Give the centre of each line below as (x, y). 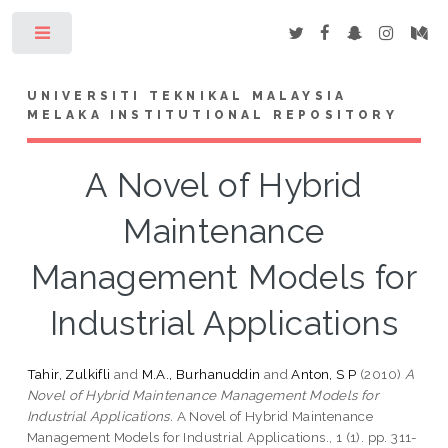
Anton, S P (324, 373)
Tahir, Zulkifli (68, 373)
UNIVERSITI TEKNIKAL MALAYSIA (187, 95)
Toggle (106, 37)
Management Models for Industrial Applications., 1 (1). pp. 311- (222, 436)
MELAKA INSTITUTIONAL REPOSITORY (212, 114)
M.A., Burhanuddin (201, 373)
